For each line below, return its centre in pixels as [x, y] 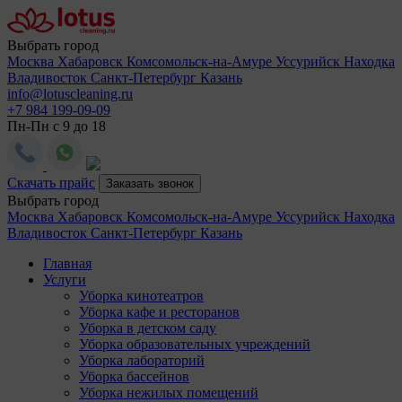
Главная [67, 263]
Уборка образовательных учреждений [195, 344]
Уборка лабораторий [142, 360]
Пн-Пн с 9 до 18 [57, 126]
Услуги [65, 280]
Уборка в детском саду [148, 328]
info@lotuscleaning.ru [70, 94]
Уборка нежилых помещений [169, 393]
